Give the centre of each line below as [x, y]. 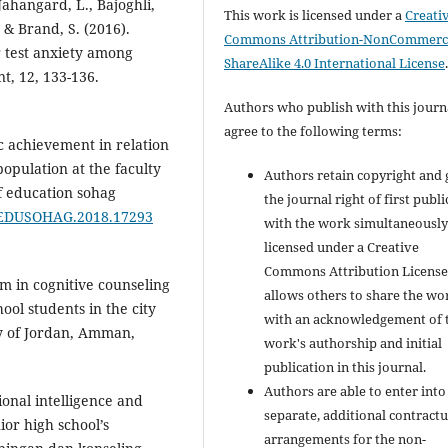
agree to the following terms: [313, 130]
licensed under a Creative [342, 246]
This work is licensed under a [315, 14]
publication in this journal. [345, 366]
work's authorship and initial [353, 342]
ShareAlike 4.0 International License [335, 62]
